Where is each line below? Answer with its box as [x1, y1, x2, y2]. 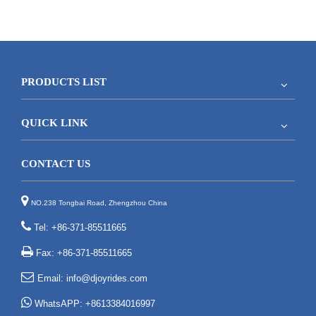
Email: [37, 272, 63, 284]
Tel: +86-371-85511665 [31, 221, 126, 233]
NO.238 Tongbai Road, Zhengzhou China [31, 198, 167, 207]
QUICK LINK [21, 116, 88, 128]
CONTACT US [21, 157, 90, 169]
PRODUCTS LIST [21, 75, 107, 87]
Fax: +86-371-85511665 [33, 247, 132, 258]
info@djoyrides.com [66, 272, 147, 284]
